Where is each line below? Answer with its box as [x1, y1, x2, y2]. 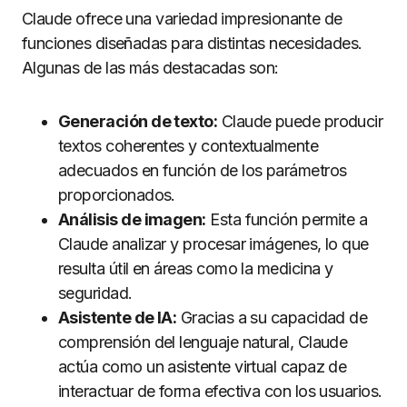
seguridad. [58, 283, 133, 303]
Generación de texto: [58, 112, 218, 131]
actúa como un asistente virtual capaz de [58, 357, 347, 376]
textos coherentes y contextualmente [58, 136, 319, 155]
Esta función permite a [205, 210, 368, 229]
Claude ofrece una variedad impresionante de [22, 9, 342, 28]
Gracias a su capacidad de [176, 308, 368, 327]
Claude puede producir [217, 112, 383, 131]
